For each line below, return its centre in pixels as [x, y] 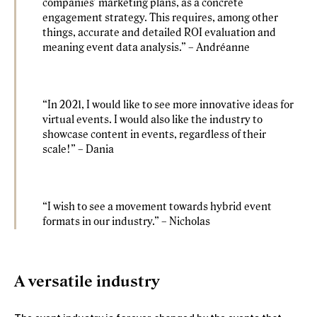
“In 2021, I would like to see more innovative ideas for [168, 105]
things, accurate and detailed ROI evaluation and [159, 33]
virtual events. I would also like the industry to [152, 120]
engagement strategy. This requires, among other [160, 18]
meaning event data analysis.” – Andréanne [146, 48]
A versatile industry [87, 282]
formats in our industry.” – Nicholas [126, 222]
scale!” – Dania [78, 150]
